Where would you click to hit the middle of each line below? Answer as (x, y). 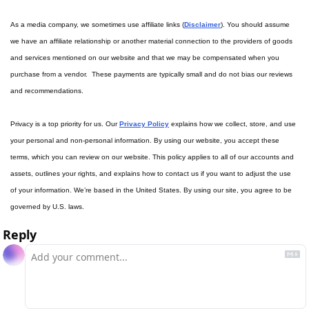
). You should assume (255, 25)
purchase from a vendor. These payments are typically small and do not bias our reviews (151, 74)
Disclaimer (202, 25)
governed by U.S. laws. (47, 207)
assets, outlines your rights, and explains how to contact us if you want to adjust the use (151, 174)
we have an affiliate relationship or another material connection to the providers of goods (151, 41)
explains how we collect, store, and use (232, 124)
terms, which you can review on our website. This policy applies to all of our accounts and (152, 157)
